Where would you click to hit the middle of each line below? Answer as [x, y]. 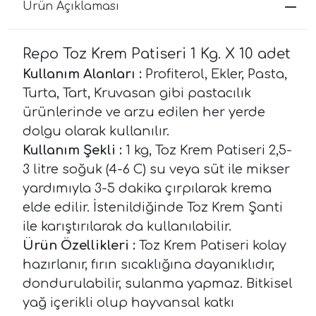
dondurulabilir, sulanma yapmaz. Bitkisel [158, 283]
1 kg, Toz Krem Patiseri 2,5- [207, 150]
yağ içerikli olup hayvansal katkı [128, 302]
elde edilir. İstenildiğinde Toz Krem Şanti [153, 207]
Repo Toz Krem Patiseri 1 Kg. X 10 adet [157, 54]
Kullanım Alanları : [82, 74]
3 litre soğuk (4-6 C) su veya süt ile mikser [156, 169]
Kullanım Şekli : [72, 150]
